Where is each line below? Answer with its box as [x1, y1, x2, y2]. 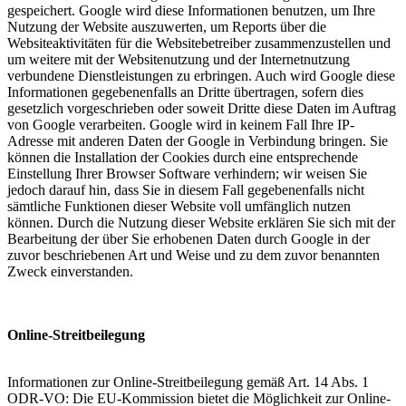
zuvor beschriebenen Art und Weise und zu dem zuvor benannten [7, 246, 380, 263]
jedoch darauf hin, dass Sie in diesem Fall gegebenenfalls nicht [7, 181, 364, 198]
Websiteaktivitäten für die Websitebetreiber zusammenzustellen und [7, 34, 391, 51]
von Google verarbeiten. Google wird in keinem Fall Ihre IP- [7, 116, 354, 132]
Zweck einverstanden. [7, 263, 133, 279]
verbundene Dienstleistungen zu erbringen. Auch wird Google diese [7, 67, 395, 83]
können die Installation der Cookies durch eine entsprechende [7, 149, 358, 165]
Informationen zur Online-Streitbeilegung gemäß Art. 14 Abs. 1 [7, 373, 369, 390]
